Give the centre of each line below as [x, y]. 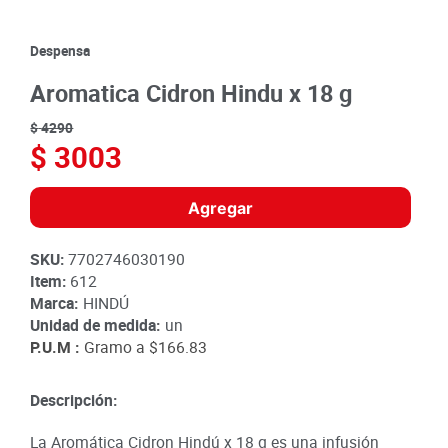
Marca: [54, 303]
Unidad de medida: [95, 325]
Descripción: [74, 400]
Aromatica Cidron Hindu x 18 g [191, 93]
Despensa [60, 50]
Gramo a [115, 347]
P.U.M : [55, 347]
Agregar [221, 207]
